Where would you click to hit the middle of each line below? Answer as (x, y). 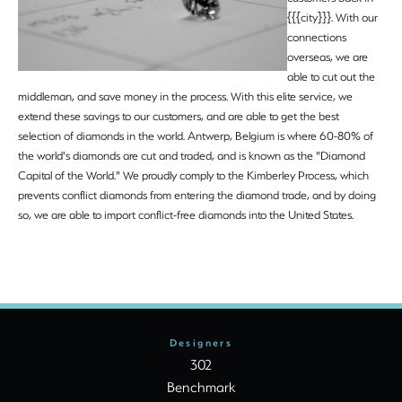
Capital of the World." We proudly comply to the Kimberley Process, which (193, 175)
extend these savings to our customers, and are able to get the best (179, 116)
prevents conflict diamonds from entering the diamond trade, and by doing (197, 195)
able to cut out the (331, 76)
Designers (201, 343)
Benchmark (201, 387)
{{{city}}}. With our (332, 17)
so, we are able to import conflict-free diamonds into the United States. (186, 214)
